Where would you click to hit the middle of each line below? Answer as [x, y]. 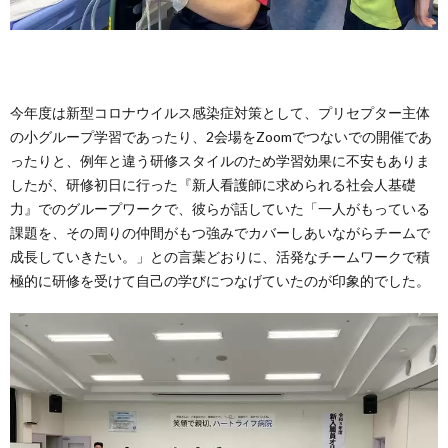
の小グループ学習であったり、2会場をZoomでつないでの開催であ [221, 136]
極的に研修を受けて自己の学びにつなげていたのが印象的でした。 [220, 280]
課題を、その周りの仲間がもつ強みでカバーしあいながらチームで [220, 232]
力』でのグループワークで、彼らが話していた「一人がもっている [220, 208]
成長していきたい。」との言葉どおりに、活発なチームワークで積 [220, 256]
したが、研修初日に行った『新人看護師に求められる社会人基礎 [213, 184]
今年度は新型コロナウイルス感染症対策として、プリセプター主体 [220, 112]
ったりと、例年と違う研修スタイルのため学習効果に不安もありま [220, 160]
